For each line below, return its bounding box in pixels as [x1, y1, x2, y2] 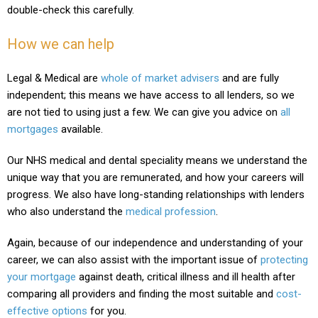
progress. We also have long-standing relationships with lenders [7, 187, 305, 201]
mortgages [7, 122, 58, 136]
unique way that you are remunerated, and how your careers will [7, 170, 304, 184]
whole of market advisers [101, 71, 219, 84]
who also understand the [7, 204, 126, 218]
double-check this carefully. [7, 3, 137, 16]
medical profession [126, 204, 216, 218]
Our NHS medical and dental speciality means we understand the [7, 153, 307, 167]
